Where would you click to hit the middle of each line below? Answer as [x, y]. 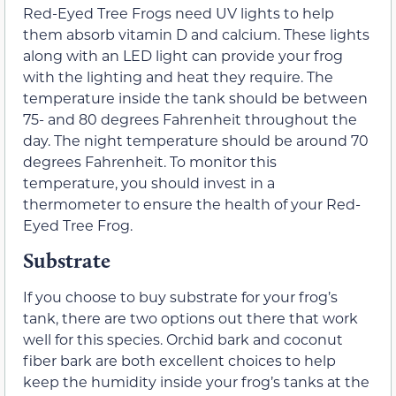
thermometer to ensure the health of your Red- [192, 203]
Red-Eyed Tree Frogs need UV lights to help [179, 12]
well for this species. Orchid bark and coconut [183, 339]
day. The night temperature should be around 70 [196, 140]
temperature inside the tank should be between [195, 97]
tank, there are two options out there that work [190, 318]
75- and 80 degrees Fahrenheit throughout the [190, 118]
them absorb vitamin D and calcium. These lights [196, 34]
